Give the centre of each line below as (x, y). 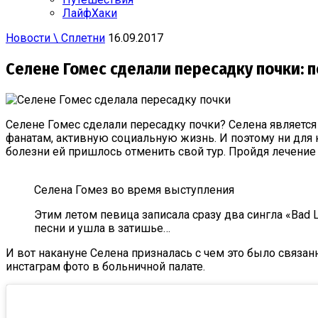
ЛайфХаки (90, 13)
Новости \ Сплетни (55, 38)
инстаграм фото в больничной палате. (105, 266)
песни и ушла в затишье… (102, 228)
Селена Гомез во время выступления (134, 190)
